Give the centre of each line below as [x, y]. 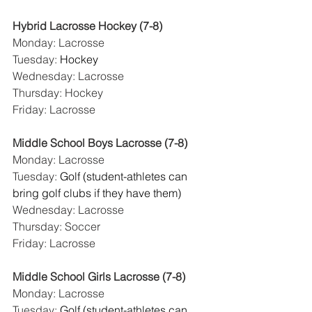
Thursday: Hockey [58, 93]
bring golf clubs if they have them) [97, 193]
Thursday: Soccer [56, 227]
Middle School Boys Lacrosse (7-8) [100, 143]
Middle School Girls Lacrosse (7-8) [99, 277]
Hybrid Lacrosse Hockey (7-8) [87, 26]
